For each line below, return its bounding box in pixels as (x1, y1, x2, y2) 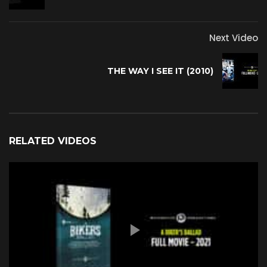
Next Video (209, 32, 258, 45)
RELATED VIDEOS (9, 135, 97, 147)
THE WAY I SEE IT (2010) (107, 66, 213, 77)
